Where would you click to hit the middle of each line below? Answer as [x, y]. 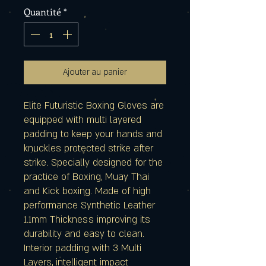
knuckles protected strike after [88, 149]
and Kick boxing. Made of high [87, 191]
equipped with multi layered [83, 120]
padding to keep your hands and [93, 134]
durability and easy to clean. [84, 234]
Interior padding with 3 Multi [83, 248]
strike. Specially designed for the [93, 163]
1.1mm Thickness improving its [87, 220]
